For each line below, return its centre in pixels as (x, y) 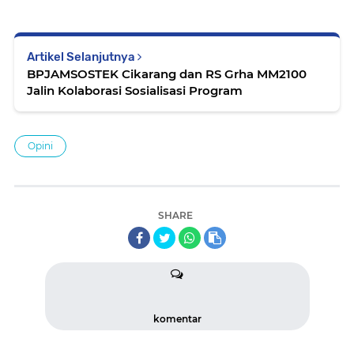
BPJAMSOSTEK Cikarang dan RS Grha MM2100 (167, 73)
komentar (177, 318)
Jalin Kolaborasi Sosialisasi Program (135, 90)
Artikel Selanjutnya (82, 56)
